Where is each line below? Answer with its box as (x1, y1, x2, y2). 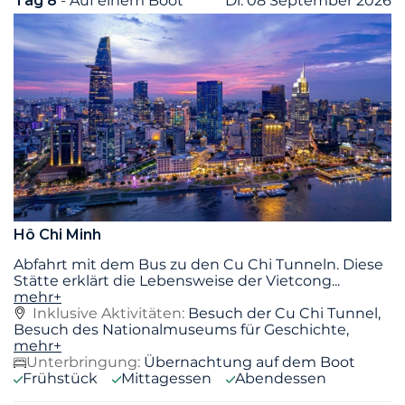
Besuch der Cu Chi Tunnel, (188, 304, 381, 322)
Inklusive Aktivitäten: (33, 304, 188, 322)
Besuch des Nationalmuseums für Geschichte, (14, 320, 349, 338)
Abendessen (235, 369, 326, 387)
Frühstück (23, 369, 98, 387)
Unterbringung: (26, 353, 140, 371)
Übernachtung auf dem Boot (144, 353, 355, 371)
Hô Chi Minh (14, 225, 101, 243)
